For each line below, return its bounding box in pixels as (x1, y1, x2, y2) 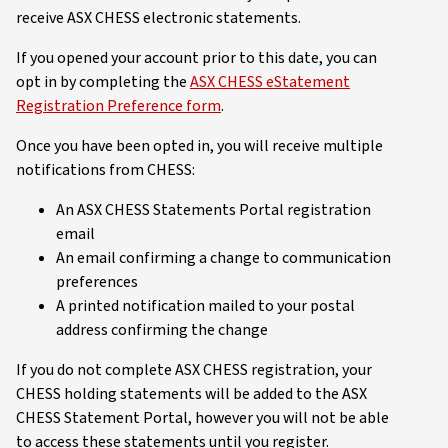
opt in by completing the (16, 70, 190, 93)
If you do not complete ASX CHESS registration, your (16, 358, 372, 381)
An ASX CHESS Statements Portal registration (56, 198, 371, 221)
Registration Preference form (16, 94, 221, 117)
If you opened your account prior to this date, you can (16, 46, 377, 69)
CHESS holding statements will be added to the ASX (16, 382, 367, 405)
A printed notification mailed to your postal (56, 294, 355, 317)
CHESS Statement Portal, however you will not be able (16, 406, 389, 429)
